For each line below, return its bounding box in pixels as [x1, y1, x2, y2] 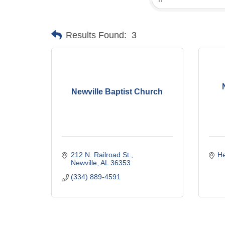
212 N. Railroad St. [70, 150, 131, 159]
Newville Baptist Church [71, 87, 163, 96]
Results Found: [66, 30, 127, 40]
